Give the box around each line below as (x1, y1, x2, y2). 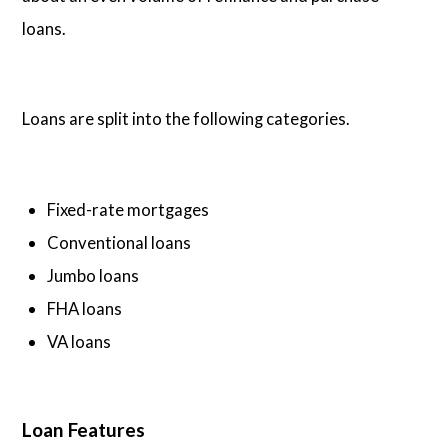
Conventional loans (47, 231, 192, 253)
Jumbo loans (47, 264, 140, 286)
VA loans (47, 330, 112, 352)
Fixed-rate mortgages (47, 198, 210, 220)
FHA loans (47, 297, 123, 319)
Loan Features (22, 417, 146, 441)
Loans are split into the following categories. (22, 108, 351, 130)
